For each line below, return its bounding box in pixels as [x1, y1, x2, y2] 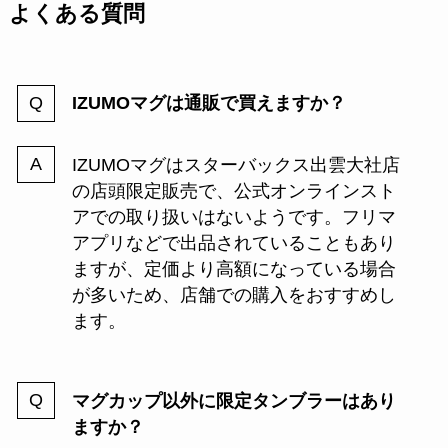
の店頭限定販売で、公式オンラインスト [71, 180, 396, 201]
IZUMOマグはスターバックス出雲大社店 [71, 154, 400, 175]
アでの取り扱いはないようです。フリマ [71, 206, 396, 227]
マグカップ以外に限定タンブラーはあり [71, 390, 396, 411]
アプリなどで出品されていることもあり [71, 232, 396, 253]
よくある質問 [8, 2, 145, 27]
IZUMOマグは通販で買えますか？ [71, 92, 346, 113]
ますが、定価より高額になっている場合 [71, 258, 396, 279]
